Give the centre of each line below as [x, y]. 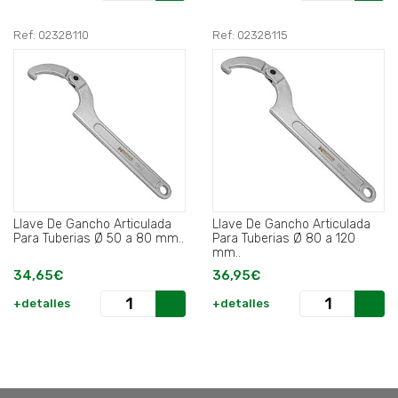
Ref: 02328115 [250, 36]
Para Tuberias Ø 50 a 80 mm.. [99, 239]
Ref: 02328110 [51, 36]
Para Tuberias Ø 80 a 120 [284, 239]
